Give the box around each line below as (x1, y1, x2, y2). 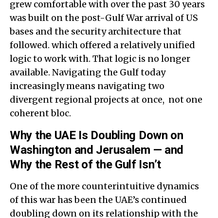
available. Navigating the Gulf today (10, 66, 165, 78)
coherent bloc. (10, 107, 71, 119)
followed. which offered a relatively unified (10, 39, 195, 51)
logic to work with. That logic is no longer (10, 53, 190, 64)
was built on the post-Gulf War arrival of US (10, 12, 198, 23)
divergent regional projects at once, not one (10, 93, 202, 105)
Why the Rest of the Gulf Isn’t (10, 157, 162, 171)
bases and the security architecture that (10, 25, 182, 37)
